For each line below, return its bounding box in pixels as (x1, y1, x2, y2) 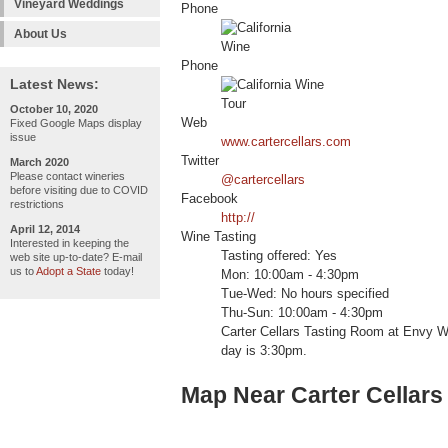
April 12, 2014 (10, 223, 80, 235)
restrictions (10, 198, 64, 210)
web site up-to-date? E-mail (10, 251, 142, 263)
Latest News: (10, 76, 99, 92)
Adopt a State (36, 265, 101, 277)
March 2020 (10, 156, 69, 168)
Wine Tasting (181, 230, 256, 245)
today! (101, 265, 134, 277)
